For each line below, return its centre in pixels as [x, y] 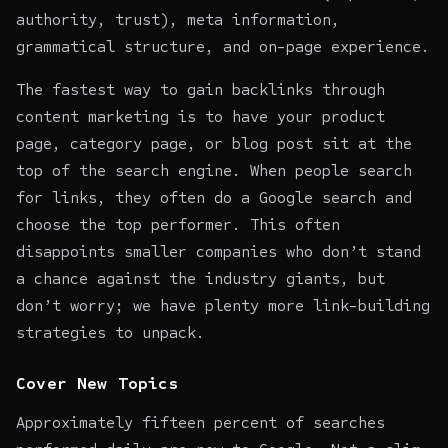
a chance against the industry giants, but [200, 278]
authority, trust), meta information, [178, 19]
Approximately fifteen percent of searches [200, 422]
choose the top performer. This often [178, 224]
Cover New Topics [97, 383]
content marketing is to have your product [200, 116]
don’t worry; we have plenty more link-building [223, 305]
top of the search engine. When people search [214, 170]
